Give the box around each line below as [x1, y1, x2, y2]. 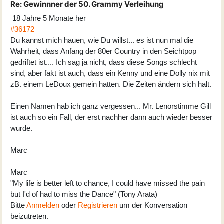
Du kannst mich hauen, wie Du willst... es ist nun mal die [10, 35, 193, 44]
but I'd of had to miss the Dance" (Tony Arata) [10, 189, 157, 198]
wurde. [10, 123, 32, 132]
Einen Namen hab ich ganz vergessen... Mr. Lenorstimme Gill [10, 101, 211, 110]
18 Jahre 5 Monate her [12, 13, 86, 22]
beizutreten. [10, 211, 48, 220]
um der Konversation [117, 200, 187, 209]
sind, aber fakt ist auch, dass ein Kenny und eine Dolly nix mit [10, 68, 210, 77]
